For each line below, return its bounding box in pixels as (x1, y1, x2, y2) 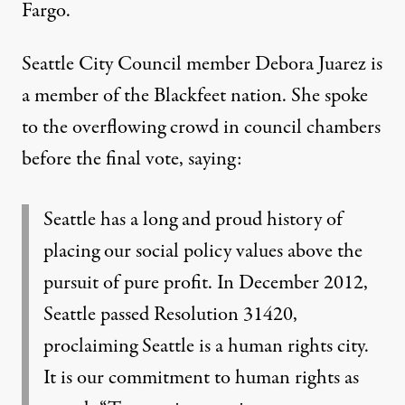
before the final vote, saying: (22, 145, 242, 174)
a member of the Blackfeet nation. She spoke (22, 81, 368, 110)
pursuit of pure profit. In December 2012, (43, 268, 368, 297)
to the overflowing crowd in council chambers (22, 113, 381, 142)
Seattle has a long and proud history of (43, 205, 343, 234)
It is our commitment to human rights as (43, 363, 359, 392)
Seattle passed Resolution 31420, (43, 300, 297, 329)
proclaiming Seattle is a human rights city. (43, 332, 369, 361)
